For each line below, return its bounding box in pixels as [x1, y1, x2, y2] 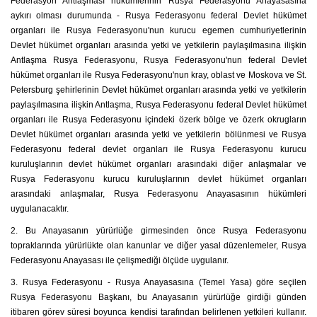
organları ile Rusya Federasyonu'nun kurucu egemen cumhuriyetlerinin [11, 25, 306, 35]
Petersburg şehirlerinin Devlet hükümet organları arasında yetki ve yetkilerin [11, 85, 306, 95]
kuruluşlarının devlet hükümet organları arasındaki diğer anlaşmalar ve [11, 159, 306, 169]
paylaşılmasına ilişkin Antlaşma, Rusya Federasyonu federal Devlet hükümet [11, 100, 306, 110]
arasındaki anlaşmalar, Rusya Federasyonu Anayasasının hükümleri [11, 189, 306, 199]
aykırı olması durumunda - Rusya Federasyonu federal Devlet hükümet [11, 11, 306, 21]
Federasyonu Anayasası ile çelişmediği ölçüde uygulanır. [11, 255, 229, 265]
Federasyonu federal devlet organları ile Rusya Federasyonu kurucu [11, 144, 306, 154]
